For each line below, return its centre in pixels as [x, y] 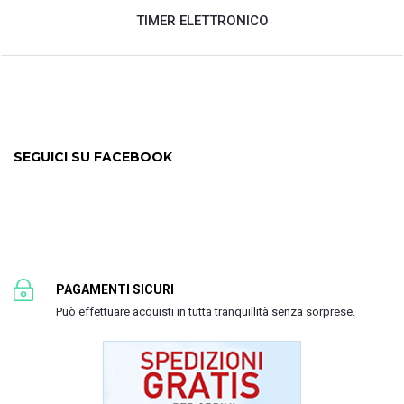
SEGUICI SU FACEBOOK [93, 157]
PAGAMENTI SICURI [115, 290]
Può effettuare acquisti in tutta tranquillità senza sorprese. [206, 312]
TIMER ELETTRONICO [202, 20]
